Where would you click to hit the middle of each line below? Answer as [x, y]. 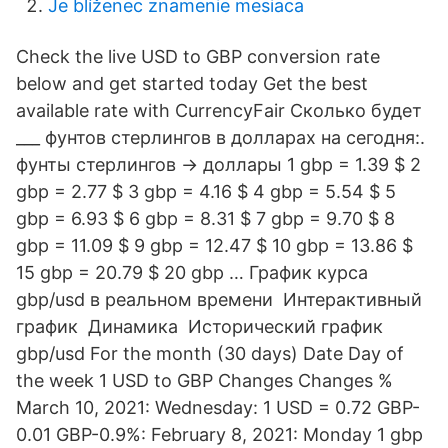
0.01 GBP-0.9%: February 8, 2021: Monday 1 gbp [219, 434]
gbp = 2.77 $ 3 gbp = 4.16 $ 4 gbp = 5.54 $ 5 [206, 191]
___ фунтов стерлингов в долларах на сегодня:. [220, 137]
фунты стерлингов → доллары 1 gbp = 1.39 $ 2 [218, 164]
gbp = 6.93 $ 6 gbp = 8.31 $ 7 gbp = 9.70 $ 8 [205, 218]
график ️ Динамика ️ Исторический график [199, 326]
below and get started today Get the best [192, 83]
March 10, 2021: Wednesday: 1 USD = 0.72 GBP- [218, 407]
